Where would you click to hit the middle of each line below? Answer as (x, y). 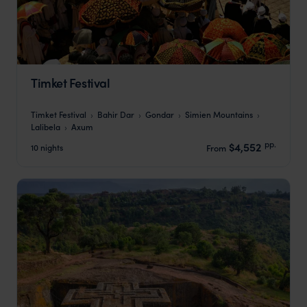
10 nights (47, 147)
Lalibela (46, 127)
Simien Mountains (219, 114)
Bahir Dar (116, 114)
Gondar (160, 114)
